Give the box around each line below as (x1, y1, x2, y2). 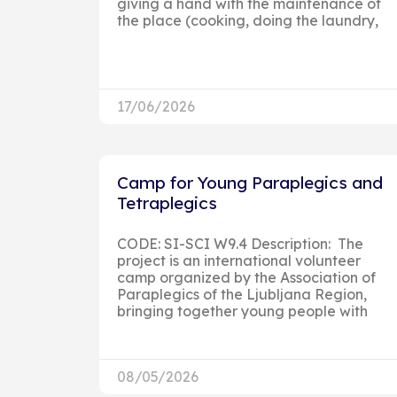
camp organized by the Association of (117, 268, 376, 286)
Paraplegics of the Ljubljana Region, (117, 284, 367, 303)
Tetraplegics (117, 191, 217, 214)
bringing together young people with (117, 301, 368, 320)
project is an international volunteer (117, 251, 361, 269)
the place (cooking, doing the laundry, (117, 11, 378, 29)
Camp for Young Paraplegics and (117, 171, 383, 193)
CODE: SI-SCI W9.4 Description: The (117, 234, 363, 253)
